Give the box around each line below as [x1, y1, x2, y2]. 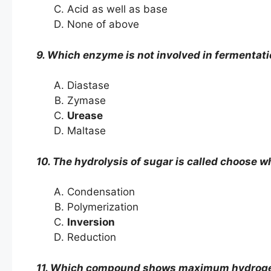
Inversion [67, 216, 115, 229]
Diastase [67, 79, 109, 92]
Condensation [67, 186, 135, 198]
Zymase [67, 94, 106, 107]
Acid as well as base [67, 3, 168, 16]
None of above [67, 18, 139, 31]
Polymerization [67, 201, 139, 214]
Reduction [67, 231, 116, 244]
